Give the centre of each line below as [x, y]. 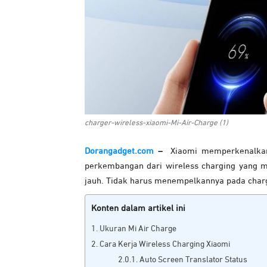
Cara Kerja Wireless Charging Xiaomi [164, 244]
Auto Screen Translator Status [193, 260]
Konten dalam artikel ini [138, 208]
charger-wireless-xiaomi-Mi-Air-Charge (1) [156, 123]
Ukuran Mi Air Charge [138, 229]
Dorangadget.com [119, 151]
